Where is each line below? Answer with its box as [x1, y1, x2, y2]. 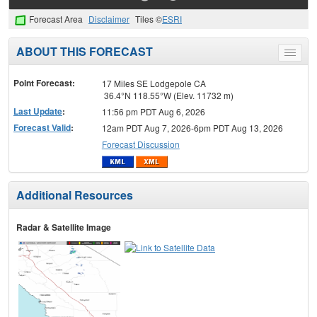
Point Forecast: [13, 76, 75, 89]
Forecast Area [29, 13, 83, 25]
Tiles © [135, 13, 162, 25]
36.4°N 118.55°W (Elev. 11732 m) [101, 88, 234, 101]
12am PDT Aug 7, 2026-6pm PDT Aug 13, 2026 [101, 121, 283, 134]
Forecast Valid [13, 120, 71, 134]
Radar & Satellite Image [16, 221, 111, 234]
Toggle [289, 48, 316, 61]
